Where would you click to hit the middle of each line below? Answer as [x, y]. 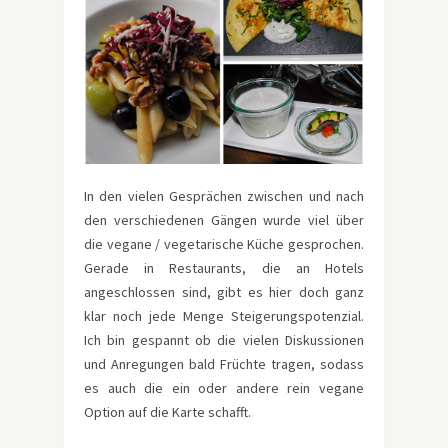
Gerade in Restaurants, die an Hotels [224, 267]
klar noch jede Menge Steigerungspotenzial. [224, 315]
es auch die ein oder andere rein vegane [224, 387]
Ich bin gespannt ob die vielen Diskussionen [224, 339]
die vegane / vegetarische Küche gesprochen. [224, 243]
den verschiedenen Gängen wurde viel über [224, 219]
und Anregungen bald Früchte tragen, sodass [224, 363]
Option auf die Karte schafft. [167, 411]
